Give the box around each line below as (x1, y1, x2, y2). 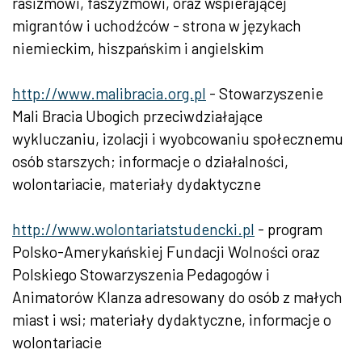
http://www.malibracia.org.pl (12, 84, 206, 103)
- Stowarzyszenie (206, 84, 323, 103)
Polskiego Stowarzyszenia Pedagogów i (12, 265, 270, 284)
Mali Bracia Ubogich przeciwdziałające (12, 107, 263, 126)
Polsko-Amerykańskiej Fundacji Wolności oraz (12, 242, 320, 262)
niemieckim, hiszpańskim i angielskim (12, 39, 263, 58)
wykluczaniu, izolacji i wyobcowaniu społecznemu (12, 129, 343, 149)
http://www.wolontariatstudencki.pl (12, 220, 255, 239)
